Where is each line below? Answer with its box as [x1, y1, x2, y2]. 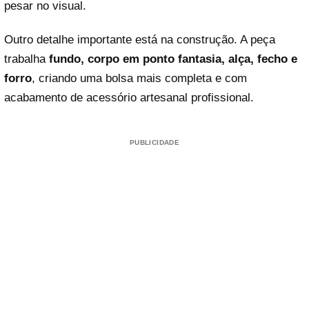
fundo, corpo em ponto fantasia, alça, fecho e [49, 52, 297, 66]
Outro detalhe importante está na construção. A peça [4, 33, 275, 47]
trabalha [4, 52, 49, 66]
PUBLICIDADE [129, 139, 180, 147]
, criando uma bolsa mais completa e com [32, 72, 247, 86]
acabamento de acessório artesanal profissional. [4, 91, 254, 105]
